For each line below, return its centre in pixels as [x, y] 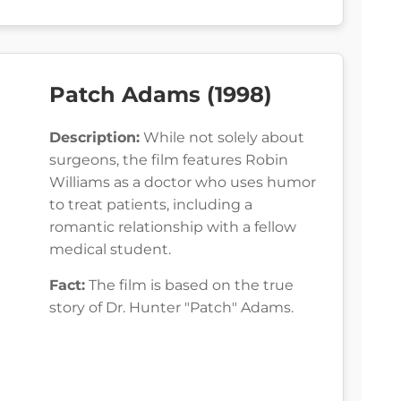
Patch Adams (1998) [161, 95]
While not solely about [222, 138]
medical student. [110, 250]
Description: [94, 138]
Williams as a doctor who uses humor [183, 183]
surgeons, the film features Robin [169, 160]
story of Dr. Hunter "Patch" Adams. [171, 308]
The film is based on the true [189, 286]
